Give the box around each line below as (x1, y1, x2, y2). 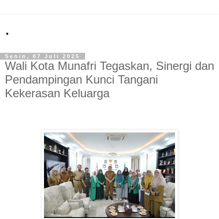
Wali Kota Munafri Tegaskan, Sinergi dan (5, 59, 214, 72)
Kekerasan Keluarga (5, 87, 109, 100)
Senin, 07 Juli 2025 (5, 53, 80, 59)
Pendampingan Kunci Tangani (5, 73, 158, 86)
